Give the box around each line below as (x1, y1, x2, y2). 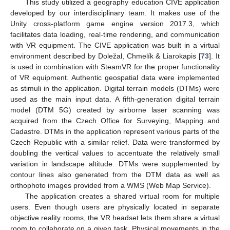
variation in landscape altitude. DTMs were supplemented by (10, 160, 220, 168)
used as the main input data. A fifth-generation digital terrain (10, 95, 220, 103)
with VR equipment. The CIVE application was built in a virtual (10, 41, 220, 49)
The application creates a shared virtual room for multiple (25, 192, 220, 200)
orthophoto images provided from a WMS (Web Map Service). (10, 181, 211, 189)
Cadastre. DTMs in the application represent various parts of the (10, 127, 220, 136)
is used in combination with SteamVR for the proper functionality (10, 63, 220, 71)
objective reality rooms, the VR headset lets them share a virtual (10, 214, 220, 222)
